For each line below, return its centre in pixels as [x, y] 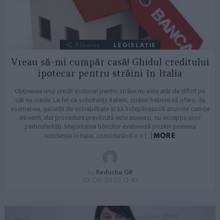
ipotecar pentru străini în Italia [110, 73]
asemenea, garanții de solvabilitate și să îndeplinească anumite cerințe [110, 109]
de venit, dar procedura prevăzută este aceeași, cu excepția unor [110, 118]
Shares [89, 44]
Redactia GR [114, 172]
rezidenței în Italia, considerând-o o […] [99, 136]
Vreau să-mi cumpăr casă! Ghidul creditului [110, 62]
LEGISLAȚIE [135, 44]
